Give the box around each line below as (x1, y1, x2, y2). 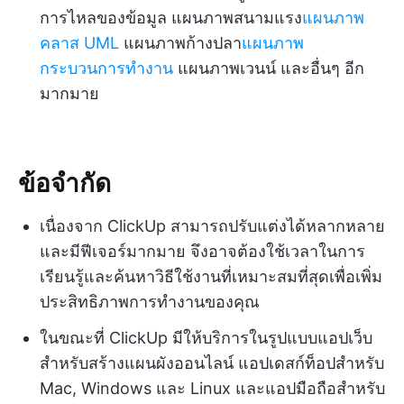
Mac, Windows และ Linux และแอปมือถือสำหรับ (40, 379, 385, 399)
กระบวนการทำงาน (40, 59, 173, 78)
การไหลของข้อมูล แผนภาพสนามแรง (40, 8, 302, 28)
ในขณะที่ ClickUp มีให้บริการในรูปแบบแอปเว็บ (40, 328, 372, 348)
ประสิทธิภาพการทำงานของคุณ (40, 292, 260, 312)
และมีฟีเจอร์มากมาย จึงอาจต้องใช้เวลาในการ (40, 242, 365, 262)
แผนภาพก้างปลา (119, 33, 242, 53)
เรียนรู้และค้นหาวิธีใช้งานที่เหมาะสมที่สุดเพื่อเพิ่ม (40, 267, 382, 287)
